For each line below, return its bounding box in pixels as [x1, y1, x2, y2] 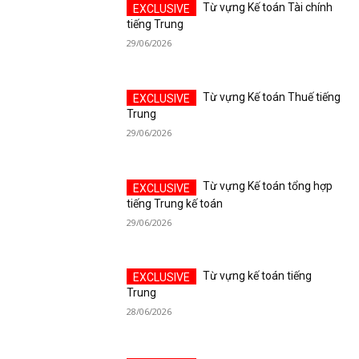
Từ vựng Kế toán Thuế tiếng [203, 90, 341, 103]
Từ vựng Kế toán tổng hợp [203, 179, 333, 193]
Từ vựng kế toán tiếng [203, 269, 313, 283]
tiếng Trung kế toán [127, 196, 224, 210]
